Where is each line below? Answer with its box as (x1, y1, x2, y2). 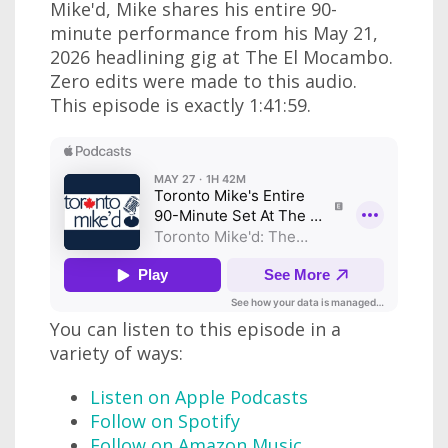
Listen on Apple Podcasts (90, 385, 308, 410)
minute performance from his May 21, (50, 21, 378, 46)
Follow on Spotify (90, 409, 240, 434)
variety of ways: (50, 341, 183, 366)
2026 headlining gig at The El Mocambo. (50, 45, 393, 70)
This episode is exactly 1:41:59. (50, 93, 311, 118)
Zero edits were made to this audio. (50, 69, 357, 94)
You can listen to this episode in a (50, 317, 341, 342)
